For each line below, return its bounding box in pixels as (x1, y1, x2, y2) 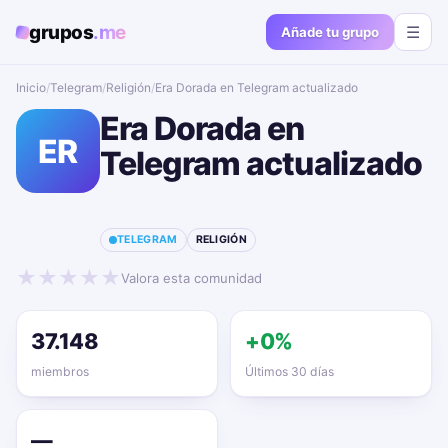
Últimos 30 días (245, 364, 334, 379)
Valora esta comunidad (121, 270, 262, 286)
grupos (29, 20, 94, 44)
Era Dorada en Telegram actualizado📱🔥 (155, 80, 388, 95)
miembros (31, 364, 89, 379)
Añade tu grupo (281, 24, 379, 40)
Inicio (16, 80, 46, 95)
